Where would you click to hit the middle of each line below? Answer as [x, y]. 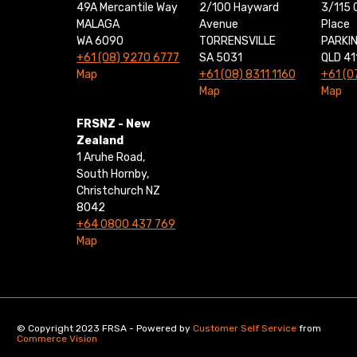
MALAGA [98, 25]
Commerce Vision [57, 339]
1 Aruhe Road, [111, 158]
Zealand [100, 141]
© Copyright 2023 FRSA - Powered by [105, 329]
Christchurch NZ [119, 191]
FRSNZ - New [114, 124]
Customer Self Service [245, 329]
